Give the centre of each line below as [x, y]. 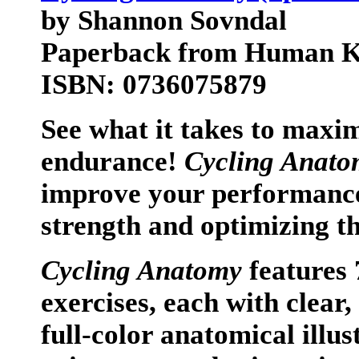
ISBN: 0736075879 [154, 85]
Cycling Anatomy [141, 270]
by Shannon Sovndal [164, 20]
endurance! [113, 161]
